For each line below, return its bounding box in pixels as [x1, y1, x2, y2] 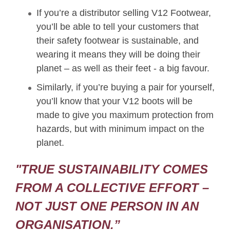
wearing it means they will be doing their [36, 49, 200, 60]
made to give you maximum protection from [36, 110, 214, 121]
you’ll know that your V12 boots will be [36, 96, 193, 107]
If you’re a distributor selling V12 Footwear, [36, 8, 211, 18]
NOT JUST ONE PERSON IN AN [15, 199, 199, 214]
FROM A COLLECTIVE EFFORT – [15, 181, 209, 195]
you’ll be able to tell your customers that [36, 22, 199, 32]
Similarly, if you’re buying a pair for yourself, [36, 82, 215, 93]
